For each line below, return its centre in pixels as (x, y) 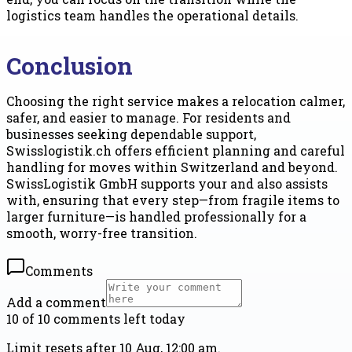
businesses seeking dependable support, (131, 134)
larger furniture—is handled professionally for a (156, 216)
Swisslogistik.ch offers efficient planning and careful (176, 150)
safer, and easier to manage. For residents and (148, 117)
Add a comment (56, 302)
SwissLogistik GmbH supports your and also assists (167, 183)
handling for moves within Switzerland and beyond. (172, 167)
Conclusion (70, 65)
